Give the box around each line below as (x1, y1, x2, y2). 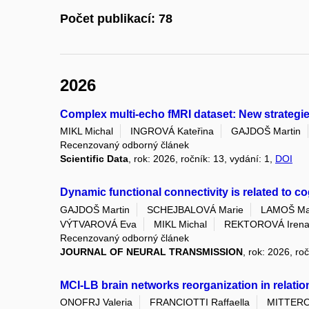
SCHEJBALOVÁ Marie (147, 203, 243, 215)
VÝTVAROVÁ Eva (60, 218, 137, 230)
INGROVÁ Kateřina (130, 126, 214, 137)
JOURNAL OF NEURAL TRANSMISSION (60, 246, 243, 257)
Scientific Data (60, 153, 128, 165)
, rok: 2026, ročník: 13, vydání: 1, (128, 153, 275, 165)
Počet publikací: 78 (60, 12, 172, 26)
